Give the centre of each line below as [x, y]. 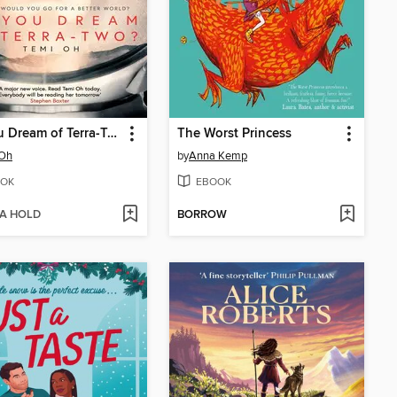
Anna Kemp [218, 156]
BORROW [202, 214]
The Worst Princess [234, 134]
